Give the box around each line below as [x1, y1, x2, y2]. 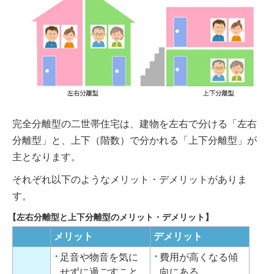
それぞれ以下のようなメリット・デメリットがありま [12, 174, 247, 185]
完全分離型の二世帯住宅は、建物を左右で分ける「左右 [12, 118, 257, 129]
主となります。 [12, 151, 81, 162]
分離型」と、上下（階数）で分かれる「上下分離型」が [12, 135, 257, 146]
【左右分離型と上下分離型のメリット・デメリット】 [8, 212, 213, 222]
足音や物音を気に [60, 251, 138, 262]
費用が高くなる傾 [160, 251, 238, 262]
